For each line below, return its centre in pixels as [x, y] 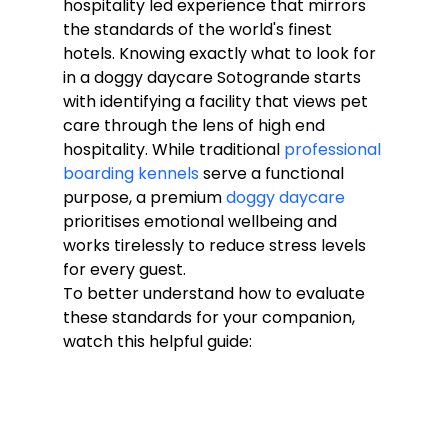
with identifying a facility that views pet [217, 101]
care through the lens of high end [195, 125]
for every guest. [124, 269]
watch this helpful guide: [157, 341]
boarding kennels [130, 173]
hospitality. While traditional [173, 149]
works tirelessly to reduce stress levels [216, 245]
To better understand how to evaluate [215, 293]
